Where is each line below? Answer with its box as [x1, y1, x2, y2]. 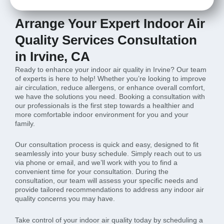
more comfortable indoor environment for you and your [15, 110, 188, 118]
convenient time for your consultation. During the [15, 167, 168, 176]
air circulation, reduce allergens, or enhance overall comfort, [15, 83, 205, 91]
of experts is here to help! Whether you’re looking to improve [15, 74, 206, 82]
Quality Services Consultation [15, 32, 197, 47]
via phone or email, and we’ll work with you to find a [15, 158, 177, 167]
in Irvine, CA [15, 49, 90, 63]
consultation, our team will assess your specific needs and [15, 176, 198, 185]
